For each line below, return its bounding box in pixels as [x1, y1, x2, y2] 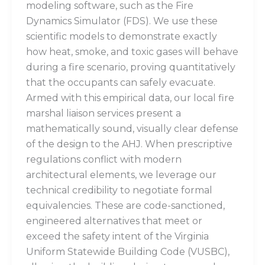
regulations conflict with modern [26, 154, 182, 166]
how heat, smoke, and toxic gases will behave [26, 46, 238, 58]
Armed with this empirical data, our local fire [26, 92, 234, 104]
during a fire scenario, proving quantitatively [26, 62, 235, 73]
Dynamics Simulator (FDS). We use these [26, 15, 218, 27]
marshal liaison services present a [26, 108, 181, 119]
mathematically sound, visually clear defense [26, 123, 238, 135]
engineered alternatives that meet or [26, 215, 202, 227]
